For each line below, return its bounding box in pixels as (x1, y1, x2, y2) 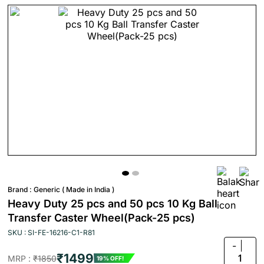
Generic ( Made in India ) (34, 185, 114, 194)
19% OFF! (97, 255, 124, 262)
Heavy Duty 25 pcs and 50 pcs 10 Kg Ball (8, 197, 217, 210)
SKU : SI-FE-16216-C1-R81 (8, 228, 95, 237)
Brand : (8, 185, 34, 194)
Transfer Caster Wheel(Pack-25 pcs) (8, 212, 195, 224)
